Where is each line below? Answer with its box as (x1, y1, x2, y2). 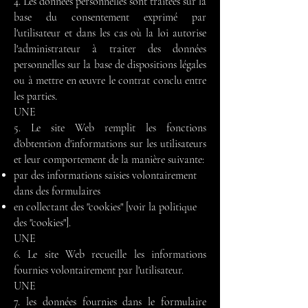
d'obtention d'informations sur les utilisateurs (14, 137, 206, 151)
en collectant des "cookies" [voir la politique (14, 200, 197, 214)
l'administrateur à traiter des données (14, 42, 206, 56)
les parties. (14, 89, 57, 103)
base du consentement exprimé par (14, 10, 206, 24)
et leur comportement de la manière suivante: (14, 153, 204, 166)
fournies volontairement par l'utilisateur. (14, 263, 184, 277)
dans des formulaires (14, 184, 100, 198)
